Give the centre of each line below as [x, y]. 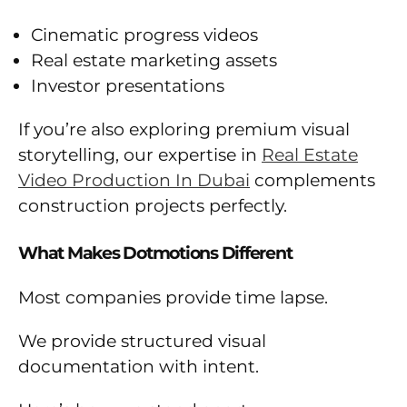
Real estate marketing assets [154, 61]
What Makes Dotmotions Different [155, 253]
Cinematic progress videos [144, 35]
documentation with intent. [139, 367]
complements [313, 181]
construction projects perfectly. [153, 206]
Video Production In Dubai [134, 181]
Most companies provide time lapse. [173, 298]
